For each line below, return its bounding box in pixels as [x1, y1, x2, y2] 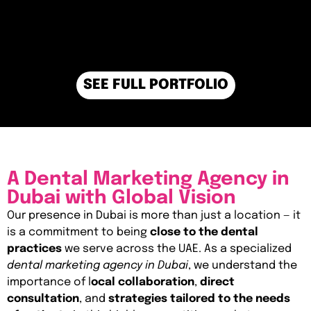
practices [7, 242, 62, 255]
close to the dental [150, 226, 258, 238]
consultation [7, 292, 79, 305]
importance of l [7, 276, 91, 288]
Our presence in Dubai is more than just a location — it [7, 209, 301, 221]
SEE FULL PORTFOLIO [83, 77, 228, 92]
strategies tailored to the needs [108, 292, 290, 305]
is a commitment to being [7, 226, 150, 238]
